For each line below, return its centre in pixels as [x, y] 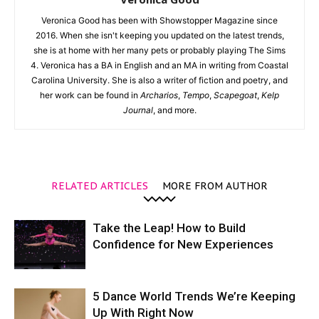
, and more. [174, 110]
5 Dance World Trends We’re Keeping [194, 297]
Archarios [159, 95]
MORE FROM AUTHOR [215, 186]
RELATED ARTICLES [100, 186]
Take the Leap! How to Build [169, 228]
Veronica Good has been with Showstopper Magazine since [159, 21]
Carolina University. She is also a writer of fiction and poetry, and [159, 80]
